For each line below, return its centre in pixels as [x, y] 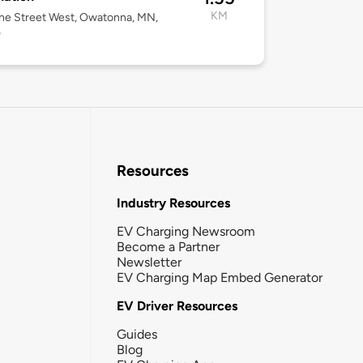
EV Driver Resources [177, 305]
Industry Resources [173, 203]
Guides [137, 334]
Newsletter [149, 262]
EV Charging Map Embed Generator [220, 277]
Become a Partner [168, 246]
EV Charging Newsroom [186, 231]
